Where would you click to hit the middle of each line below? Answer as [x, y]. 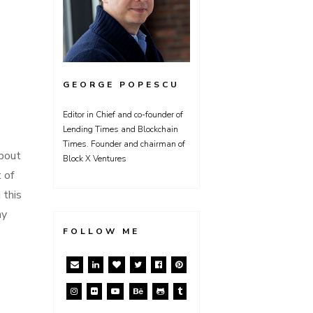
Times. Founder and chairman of [124, 144]
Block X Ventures [95, 159]
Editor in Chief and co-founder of [123, 115]
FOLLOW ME [101, 231]
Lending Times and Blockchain [121, 129]
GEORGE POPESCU [121, 85]
